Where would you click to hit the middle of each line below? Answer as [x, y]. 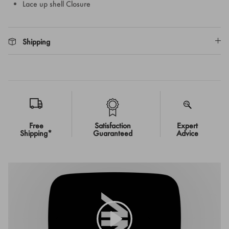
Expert [187, 125]
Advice [187, 133]
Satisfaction [112, 125]
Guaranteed [112, 133]
